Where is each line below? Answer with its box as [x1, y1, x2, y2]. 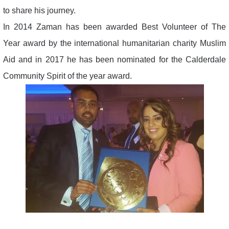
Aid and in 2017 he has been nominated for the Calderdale [3, 55, 226, 64]
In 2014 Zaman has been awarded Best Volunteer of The [3, 22, 226, 31]
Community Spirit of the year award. [3, 71, 132, 80]
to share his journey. [3, 6, 76, 15]
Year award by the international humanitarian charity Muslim [3, 38, 226, 48]
